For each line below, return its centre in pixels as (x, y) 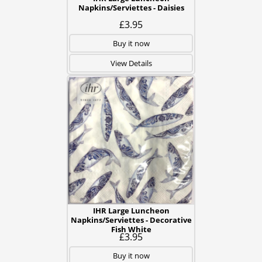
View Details (131, 63)
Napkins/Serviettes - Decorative (131, 220)
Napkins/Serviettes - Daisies (131, 8)
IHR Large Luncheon (131, 211)
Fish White (131, 229)
